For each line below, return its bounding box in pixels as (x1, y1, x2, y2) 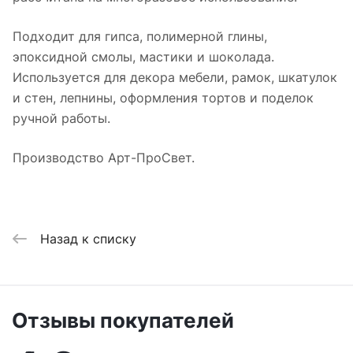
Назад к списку (40, 230, 136, 247)
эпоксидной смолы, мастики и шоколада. (13, 49, 274, 65)
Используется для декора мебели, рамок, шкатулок (13, 69, 337, 86)
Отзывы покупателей (12, 308, 234, 333)
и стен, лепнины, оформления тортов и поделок (13, 90, 314, 106)
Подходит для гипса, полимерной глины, (13, 28, 267, 45)
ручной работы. (13, 110, 110, 127)
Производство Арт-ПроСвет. (13, 150, 195, 166)
